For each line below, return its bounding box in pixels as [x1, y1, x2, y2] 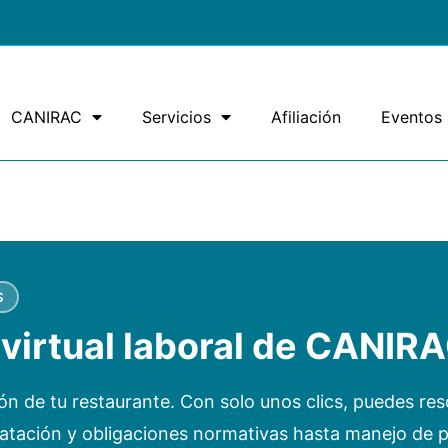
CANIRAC [11, 107, 82, 128]
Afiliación [271, 107, 341, 128]
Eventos [381, 107, 442, 128]
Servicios [142, 107, 211, 128]
